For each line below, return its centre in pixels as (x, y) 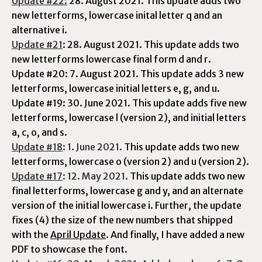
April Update (78, 235)
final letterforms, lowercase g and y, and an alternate (127, 191)
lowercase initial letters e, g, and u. (144, 88)
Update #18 (37, 147)
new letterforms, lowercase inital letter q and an (117, 15)
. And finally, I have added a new (175, 235)
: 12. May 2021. (96, 176)
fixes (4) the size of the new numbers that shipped (122, 220)
